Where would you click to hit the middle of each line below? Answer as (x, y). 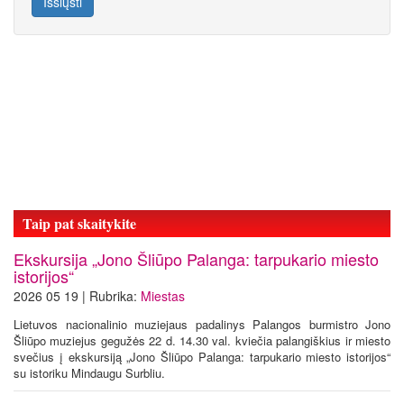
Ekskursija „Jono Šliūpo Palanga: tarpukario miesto (196, 259)
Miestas (163, 296)
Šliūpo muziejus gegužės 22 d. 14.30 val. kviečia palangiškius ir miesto (202, 340)
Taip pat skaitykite (79, 223)
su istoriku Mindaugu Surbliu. (89, 373)
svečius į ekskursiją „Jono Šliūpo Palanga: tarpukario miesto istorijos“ (202, 357)
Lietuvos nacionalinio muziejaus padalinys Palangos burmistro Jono (202, 324)
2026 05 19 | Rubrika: (77, 296)
